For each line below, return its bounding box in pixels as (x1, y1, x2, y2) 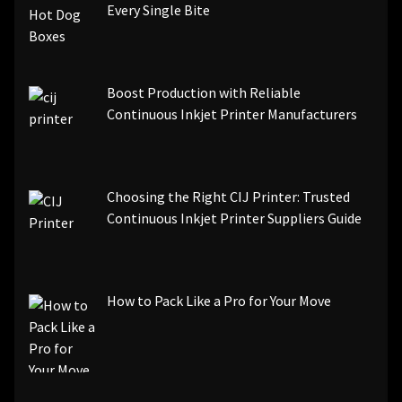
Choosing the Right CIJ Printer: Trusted (107, 187, 350, 205)
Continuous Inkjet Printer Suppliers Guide (107, 208, 362, 227)
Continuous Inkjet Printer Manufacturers (107, 105, 357, 124)
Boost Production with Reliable (107, 83, 301, 102)
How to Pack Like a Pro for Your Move (107, 291, 331, 310)
